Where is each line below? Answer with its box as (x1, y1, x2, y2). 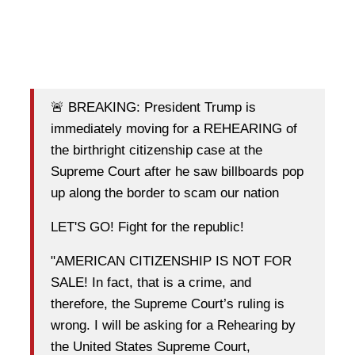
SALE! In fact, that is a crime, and (51, 275, 251, 291)
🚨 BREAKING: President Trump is (51, 100, 256, 116)
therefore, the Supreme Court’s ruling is (51, 296, 284, 312)
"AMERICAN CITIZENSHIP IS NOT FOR (51, 254, 292, 269)
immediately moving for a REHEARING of (51, 121, 297, 137)
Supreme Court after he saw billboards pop (51, 164, 303, 180)
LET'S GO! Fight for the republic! (51, 219, 244, 235)
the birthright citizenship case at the (51, 143, 262, 158)
